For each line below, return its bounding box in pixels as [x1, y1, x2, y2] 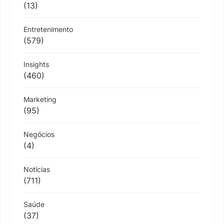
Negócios [23, 129, 54, 138]
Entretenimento [23, 24, 73, 33]
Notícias [23, 164, 50, 173]
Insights [23, 59, 49, 68]
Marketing [23, 94, 56, 103]
